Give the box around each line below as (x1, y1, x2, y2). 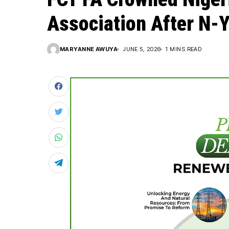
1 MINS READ (166, 45, 202, 53)
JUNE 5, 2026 (123, 45, 161, 53)
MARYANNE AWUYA (60, 45, 118, 53)
